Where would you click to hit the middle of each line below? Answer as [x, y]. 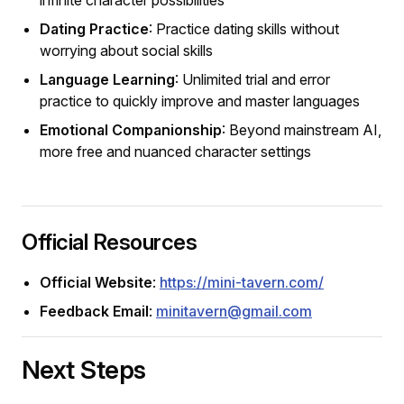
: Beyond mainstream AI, [302, 129]
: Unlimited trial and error [252, 79]
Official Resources [110, 242]
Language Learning [107, 79]
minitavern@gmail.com [234, 311]
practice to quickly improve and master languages [200, 101]
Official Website [96, 282]
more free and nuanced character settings [175, 151]
